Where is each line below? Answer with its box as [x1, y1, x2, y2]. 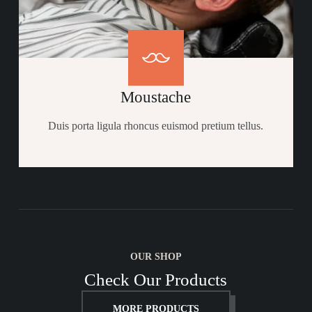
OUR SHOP [130, 251, 182, 262]
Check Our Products [84, 270, 228, 289]
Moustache [120, 88, 192, 106]
